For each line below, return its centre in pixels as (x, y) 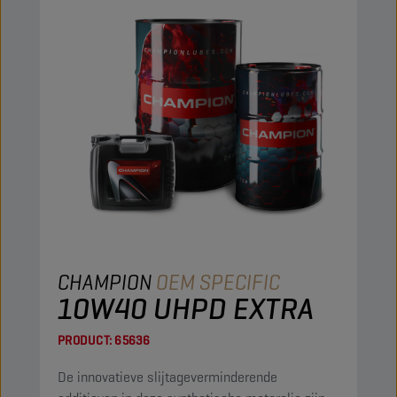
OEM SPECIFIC (218, 282)
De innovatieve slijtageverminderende (167, 377)
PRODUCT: (85, 340)
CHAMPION (105, 282)
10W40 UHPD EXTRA (186, 308)
